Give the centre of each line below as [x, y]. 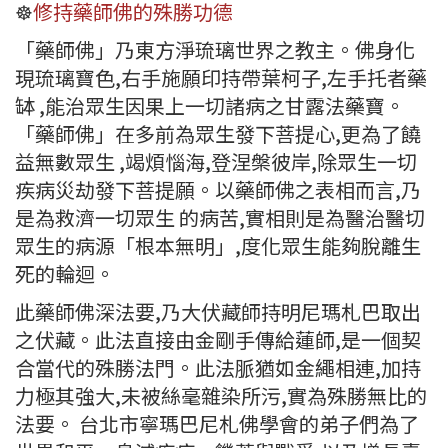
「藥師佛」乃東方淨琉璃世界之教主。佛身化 [215, 50]
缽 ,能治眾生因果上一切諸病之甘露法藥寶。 [210, 106]
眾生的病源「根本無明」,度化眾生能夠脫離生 [218, 246]
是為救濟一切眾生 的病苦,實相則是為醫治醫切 [220, 218]
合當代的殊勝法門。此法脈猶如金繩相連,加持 [218, 368]
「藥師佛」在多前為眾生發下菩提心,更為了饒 [218, 134]
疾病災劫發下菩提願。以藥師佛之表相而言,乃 [218, 190]
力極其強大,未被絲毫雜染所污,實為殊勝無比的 [221, 396]
